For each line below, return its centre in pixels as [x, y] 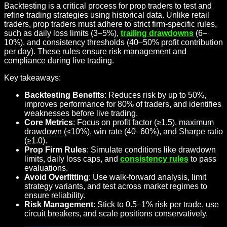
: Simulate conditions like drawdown [151, 150]
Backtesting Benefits [64, 95]
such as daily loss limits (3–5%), [62, 33]
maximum [196, 122]
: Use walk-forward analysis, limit [147, 177]
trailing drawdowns [157, 33]
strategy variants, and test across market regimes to [116, 186]
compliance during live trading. [59, 61]
